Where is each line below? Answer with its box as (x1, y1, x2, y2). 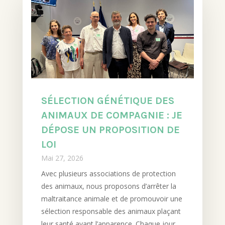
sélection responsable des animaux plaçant (41, 206, 181, 216)
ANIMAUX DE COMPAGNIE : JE (41, 109, 182, 122)
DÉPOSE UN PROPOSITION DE (41, 124, 180, 136)
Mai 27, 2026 (41, 153, 83, 163)
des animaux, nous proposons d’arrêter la (41, 181, 176, 191)
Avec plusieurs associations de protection (41, 169, 176, 179)
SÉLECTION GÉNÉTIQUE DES (41, 95, 174, 107)
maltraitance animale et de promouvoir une (41, 194, 182, 204)
